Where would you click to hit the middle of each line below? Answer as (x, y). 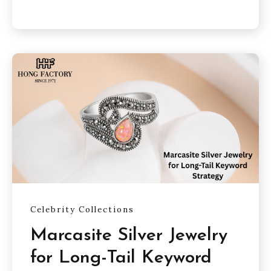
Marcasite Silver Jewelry (129, 236)
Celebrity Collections (82, 209)
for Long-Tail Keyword (121, 258)
